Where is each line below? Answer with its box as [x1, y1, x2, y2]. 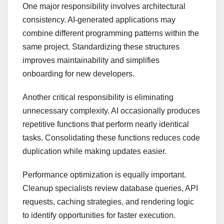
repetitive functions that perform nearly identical [22, 120, 189, 129]
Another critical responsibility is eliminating [22, 93, 173, 102]
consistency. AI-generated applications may [22, 15, 175, 24]
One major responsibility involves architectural [22, 2, 185, 11]
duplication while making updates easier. [22, 147, 166, 156]
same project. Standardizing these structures [22, 42, 179, 51]
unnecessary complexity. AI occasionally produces [22, 106, 200, 115]
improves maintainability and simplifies [22, 56, 159, 65]
